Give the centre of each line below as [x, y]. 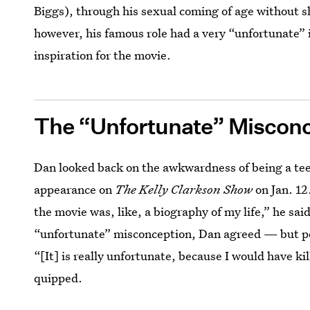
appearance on [75, 189]
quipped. [58, 278]
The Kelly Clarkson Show [184, 189]
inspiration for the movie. [103, 55]
